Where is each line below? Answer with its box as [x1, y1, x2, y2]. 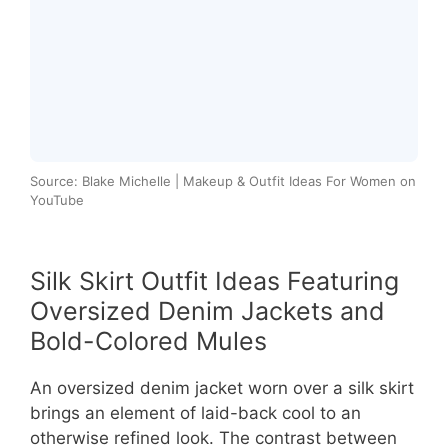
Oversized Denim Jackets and [30, 295, 385, 326]
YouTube [30, 191, 84, 208]
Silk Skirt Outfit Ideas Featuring [30, 265, 399, 296]
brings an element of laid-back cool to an [30, 402, 361, 423]
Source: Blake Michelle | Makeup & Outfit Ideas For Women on [30, 172, 416, 189]
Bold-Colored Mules [30, 325, 267, 356]
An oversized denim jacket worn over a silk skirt [30, 377, 414, 398]
